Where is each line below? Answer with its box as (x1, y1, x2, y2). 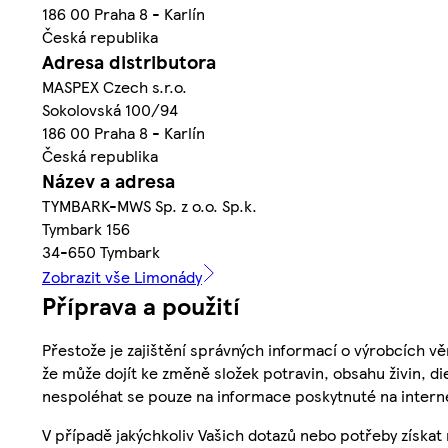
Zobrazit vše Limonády (42, 265, 202, 289)
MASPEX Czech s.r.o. (42, 75, 187, 99)
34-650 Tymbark (42, 240, 160, 264)
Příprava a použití (42, 288, 240, 323)
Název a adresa (42, 167, 175, 195)
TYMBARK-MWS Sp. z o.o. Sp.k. (42, 194, 257, 218)
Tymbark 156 (42, 217, 130, 241)
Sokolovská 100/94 (42, 98, 178, 122)
